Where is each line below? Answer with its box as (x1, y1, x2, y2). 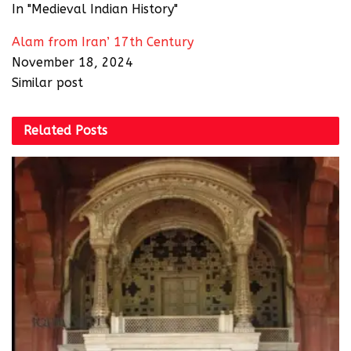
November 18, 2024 (12, 55, 133, 71)
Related (24, 123, 71, 139)
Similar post (12, 75, 83, 91)
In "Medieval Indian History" (12, 2, 178, 17)
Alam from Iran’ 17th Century (12, 34, 194, 50)
